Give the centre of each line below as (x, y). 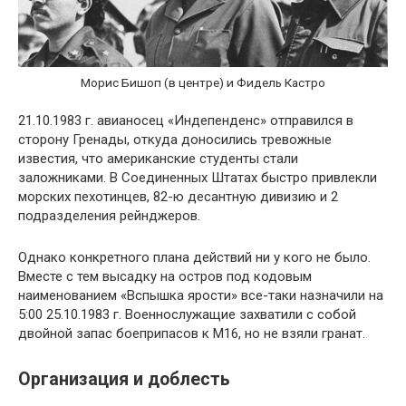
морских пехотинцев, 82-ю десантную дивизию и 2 (178, 196)
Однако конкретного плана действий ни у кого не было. (194, 257)
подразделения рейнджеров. (109, 215)
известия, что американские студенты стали (158, 158)
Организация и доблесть (124, 380)
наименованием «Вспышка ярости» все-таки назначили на (201, 295)
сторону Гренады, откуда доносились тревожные (175, 139)
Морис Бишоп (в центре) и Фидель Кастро (203, 83)
